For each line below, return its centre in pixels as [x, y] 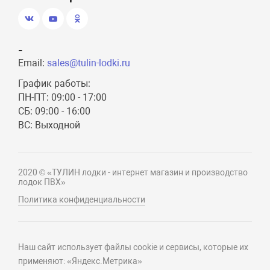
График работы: [55, 83]
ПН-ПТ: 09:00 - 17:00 [63, 97]
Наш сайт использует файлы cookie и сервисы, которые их [133, 247]
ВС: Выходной [49, 125]
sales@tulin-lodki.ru [89, 63]
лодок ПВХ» [42, 182]
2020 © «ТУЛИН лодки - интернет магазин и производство [133, 172]
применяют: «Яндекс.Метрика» [80, 261]
